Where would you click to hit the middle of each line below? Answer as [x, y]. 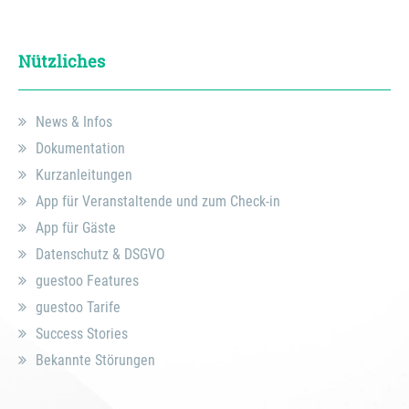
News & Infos [74, 122]
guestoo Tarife [78, 307]
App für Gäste [76, 228]
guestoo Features [87, 281]
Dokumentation [80, 148]
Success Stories [82, 334]
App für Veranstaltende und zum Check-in [158, 201]
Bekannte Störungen [95, 360]
